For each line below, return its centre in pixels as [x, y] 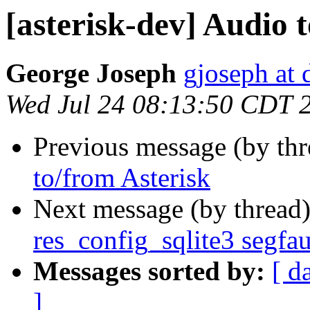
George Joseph [91, 73]
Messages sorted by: [149, 271]
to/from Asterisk [122, 178]
